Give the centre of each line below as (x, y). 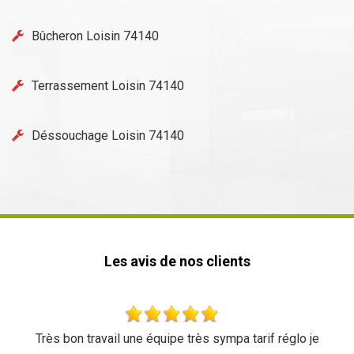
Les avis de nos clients (177, 261)
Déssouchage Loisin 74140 (108, 136)
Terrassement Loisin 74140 (108, 86)
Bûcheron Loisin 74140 (95, 36)
